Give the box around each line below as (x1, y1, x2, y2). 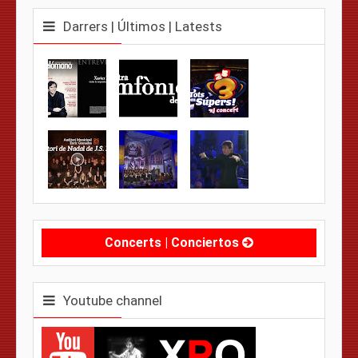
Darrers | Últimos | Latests (63, 18, 222, 34)
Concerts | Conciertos (105, 234, 242, 250)
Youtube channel (63, 292, 162, 308)
